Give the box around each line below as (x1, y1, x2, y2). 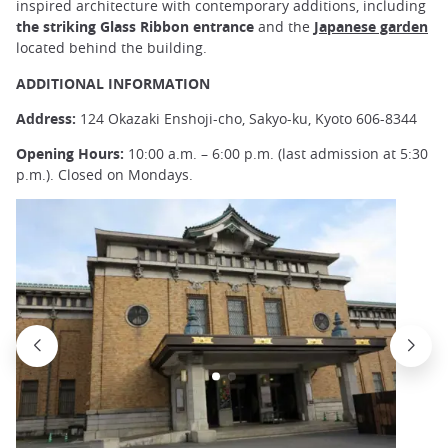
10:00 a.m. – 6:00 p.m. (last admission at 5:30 (124, 143, 428, 163)
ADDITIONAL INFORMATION (16, 73, 210, 93)
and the (254, 17, 314, 37)
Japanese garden (314, 17, 428, 37)
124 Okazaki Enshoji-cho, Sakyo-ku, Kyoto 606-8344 (76, 108, 417, 128)
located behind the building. (16, 38, 207, 58)
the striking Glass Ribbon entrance (16, 17, 254, 37)
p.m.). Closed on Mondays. (16, 164, 193, 184)
